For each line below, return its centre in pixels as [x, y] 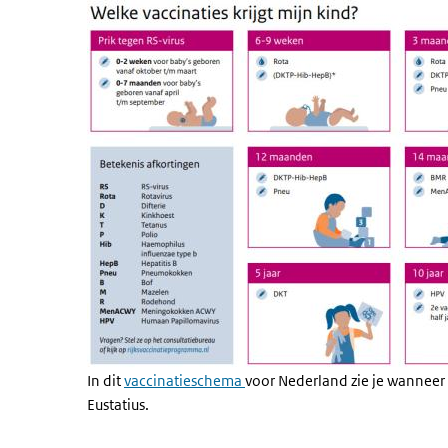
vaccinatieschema [184, 380]
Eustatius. [118, 404]
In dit [105, 380]
